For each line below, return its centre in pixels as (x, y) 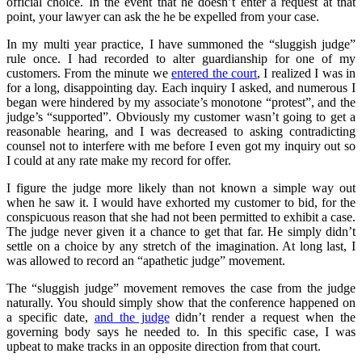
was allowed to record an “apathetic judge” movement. (146, 260)
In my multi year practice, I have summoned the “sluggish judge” (181, 44)
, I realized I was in (306, 73)
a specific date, (51, 317)
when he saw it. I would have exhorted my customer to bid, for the (181, 202)
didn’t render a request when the (263, 317)
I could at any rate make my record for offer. (119, 160)
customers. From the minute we (89, 73)
